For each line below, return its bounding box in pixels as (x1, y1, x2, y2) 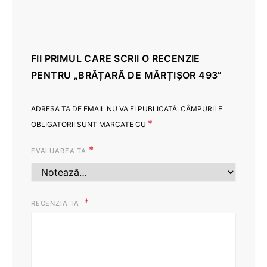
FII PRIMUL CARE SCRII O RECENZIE (31, 52, 200, 64)
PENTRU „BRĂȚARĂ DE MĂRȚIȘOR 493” (31, 69, 222, 81)
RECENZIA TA (31, 199, 82, 207)
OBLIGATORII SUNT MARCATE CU (31, 120, 148, 129)
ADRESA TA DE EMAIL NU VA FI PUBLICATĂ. (31, 104, 179, 113)
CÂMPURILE (181, 104, 222, 113)
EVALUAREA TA (31, 147, 89, 155)
